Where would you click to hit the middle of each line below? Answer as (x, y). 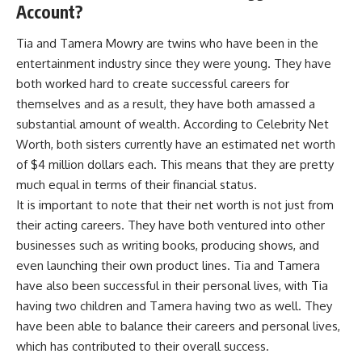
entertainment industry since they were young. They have (174, 64)
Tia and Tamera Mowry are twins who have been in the (167, 44)
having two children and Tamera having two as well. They (174, 306)
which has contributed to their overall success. (143, 347)
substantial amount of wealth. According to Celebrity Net (173, 124)
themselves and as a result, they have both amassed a (166, 104)
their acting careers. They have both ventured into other (170, 225)
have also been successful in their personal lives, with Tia (172, 286)
